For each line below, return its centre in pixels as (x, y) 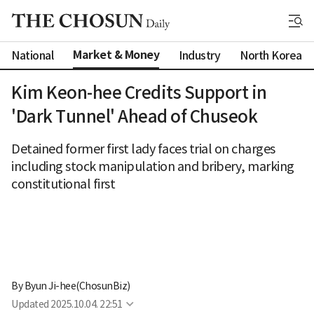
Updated (30, 305)
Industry (199, 55)
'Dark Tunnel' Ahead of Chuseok (134, 117)
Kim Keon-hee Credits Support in (139, 93)
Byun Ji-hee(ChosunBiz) (77, 286)
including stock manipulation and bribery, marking (153, 166)
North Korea (271, 55)
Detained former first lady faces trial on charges (143, 149)
